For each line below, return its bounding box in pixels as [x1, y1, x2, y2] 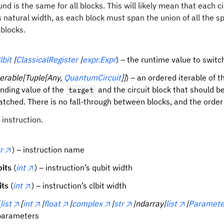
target [68, 85, 93, 94]
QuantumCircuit [64, 72, 121, 82]
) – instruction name [12, 144, 84, 154]
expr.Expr [82, 54, 116, 64]
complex [72, 198, 102, 208]
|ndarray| [133, 198, 166, 208]
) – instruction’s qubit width [34, 162, 132, 172]
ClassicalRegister [16, 54, 78, 64]
